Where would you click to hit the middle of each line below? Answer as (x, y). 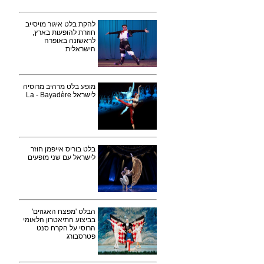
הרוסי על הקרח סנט (66, 228)
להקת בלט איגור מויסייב (60, 24)
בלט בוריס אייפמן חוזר (63, 149)
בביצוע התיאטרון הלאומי (59, 220)
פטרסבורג (81, 236)
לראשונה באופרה (70, 41)
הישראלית (80, 49)
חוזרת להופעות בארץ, (64, 32)
